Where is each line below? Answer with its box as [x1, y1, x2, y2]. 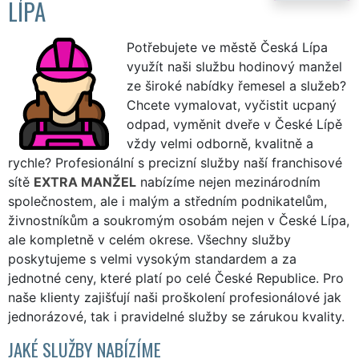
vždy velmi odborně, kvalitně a [127, 135, 313, 151]
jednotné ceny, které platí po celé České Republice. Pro [8, 269, 344, 286]
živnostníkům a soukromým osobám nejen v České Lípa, [8, 212, 349, 228]
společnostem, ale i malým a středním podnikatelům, [8, 192, 327, 209]
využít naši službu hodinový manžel [127, 58, 342, 75]
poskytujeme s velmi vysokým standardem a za [8, 250, 296, 267]
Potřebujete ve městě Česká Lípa [127, 38, 328, 55]
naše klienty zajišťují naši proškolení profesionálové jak [8, 288, 341, 305]
